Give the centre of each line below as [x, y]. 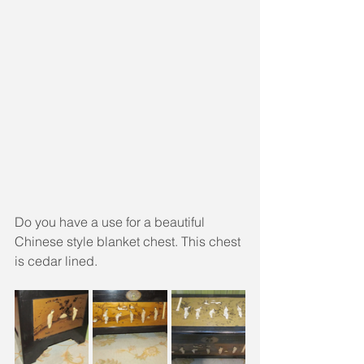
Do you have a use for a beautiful [111, 222]
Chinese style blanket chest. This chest [129, 242]
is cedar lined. [56, 261]
